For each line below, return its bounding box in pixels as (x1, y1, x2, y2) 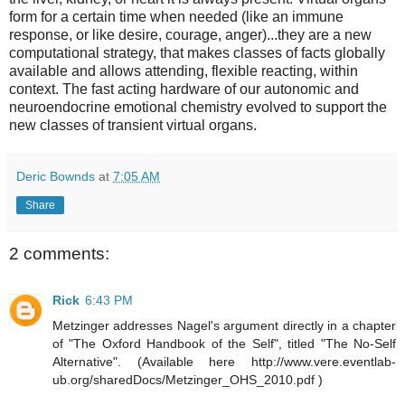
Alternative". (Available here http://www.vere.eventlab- (52, 354, 396, 370)
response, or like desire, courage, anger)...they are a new (9, 26, 372, 42)
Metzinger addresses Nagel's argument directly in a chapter (52, 318, 396, 334)
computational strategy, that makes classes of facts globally (9, 44, 385, 61)
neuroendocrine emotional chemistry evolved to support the (9, 99, 387, 115)
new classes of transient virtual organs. (9, 117, 257, 133)
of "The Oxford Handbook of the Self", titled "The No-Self (52, 336, 396, 352)
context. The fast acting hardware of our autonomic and (9, 80, 359, 97)
